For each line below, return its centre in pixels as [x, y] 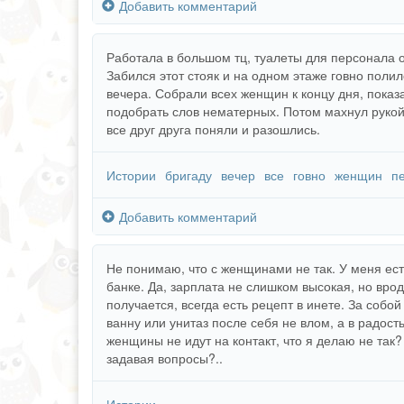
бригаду [188, 175]
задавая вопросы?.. [165, 358]
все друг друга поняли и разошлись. [213, 129]
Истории [131, 175]
